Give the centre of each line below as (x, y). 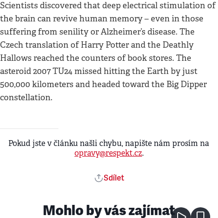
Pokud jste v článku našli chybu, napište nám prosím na (109, 143)
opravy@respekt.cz (108, 153)
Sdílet (114, 178)
